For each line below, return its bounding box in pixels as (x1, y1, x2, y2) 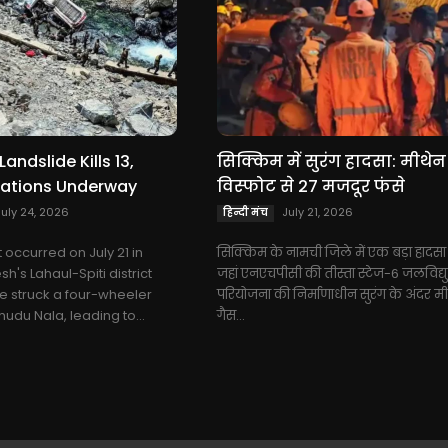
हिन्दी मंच (223, 204, 269, 220)
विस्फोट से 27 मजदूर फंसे (217, 174, 406, 198)
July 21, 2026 (282, 203, 354, 220)
